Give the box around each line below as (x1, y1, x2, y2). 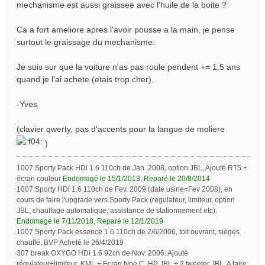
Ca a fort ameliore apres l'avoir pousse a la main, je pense (17, 25, 235, 35)
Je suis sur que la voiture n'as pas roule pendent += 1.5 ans (17, 62, 240, 72)
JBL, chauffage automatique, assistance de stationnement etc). (17, 206, 217, 215)
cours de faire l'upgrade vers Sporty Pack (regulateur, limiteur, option (17, 196, 235, 205)
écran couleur (17, 174, 63, 183)
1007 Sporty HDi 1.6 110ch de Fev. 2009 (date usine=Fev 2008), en (17, 185, 232, 194)
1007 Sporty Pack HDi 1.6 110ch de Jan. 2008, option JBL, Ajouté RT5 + (17, 164, 247, 173)
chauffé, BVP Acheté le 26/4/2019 (17, 238, 124, 247)
